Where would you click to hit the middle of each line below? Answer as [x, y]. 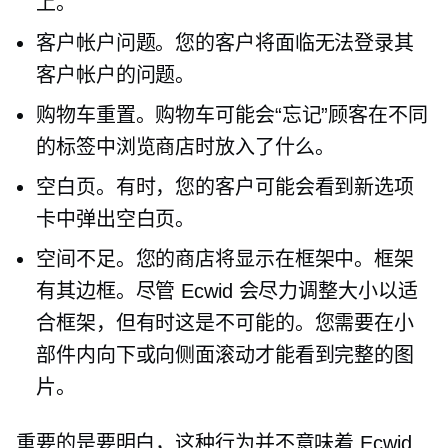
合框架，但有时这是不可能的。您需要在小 [225, 323]
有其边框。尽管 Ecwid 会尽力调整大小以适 [227, 291]
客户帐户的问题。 [116, 75]
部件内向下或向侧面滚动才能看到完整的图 [225, 355]
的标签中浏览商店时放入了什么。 [185, 147]
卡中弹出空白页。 [116, 219]
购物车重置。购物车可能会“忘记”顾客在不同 [232, 115]
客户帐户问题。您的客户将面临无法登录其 [225, 43]
